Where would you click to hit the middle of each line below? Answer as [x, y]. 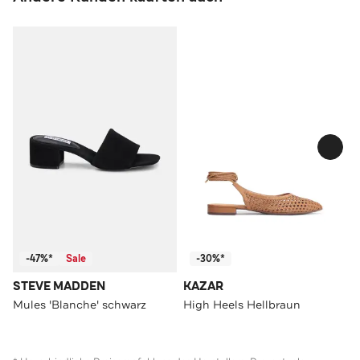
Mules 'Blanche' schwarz [80, 304]
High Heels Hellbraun [242, 304]
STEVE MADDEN [59, 286]
